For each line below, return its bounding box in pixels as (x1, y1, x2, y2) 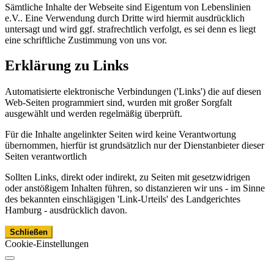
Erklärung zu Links (5, 57, 128, 74)
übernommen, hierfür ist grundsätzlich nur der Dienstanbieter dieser (5, 140, 264, 151)
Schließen (10, 228, 48, 237)
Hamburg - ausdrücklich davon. (5, 205, 127, 216)
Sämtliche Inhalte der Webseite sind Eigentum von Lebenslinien (5, 1, 251, 12)
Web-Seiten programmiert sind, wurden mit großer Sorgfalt (5, 97, 232, 108)
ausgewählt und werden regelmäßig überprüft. (5, 108, 182, 119)
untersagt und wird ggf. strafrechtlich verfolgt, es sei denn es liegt (5, 23, 256, 34)
